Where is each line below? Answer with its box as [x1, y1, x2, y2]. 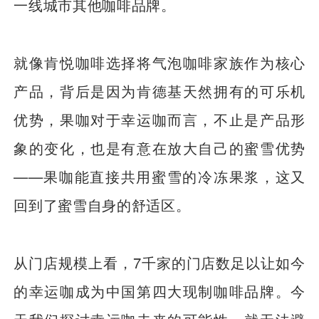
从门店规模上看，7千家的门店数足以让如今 [14, 251, 305, 273]
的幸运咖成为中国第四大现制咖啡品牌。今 [14, 280, 305, 301]
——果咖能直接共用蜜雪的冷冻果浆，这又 [14, 165, 305, 187]
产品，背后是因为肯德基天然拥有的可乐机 [14, 80, 305, 101]
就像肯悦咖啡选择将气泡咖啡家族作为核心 [14, 51, 305, 73]
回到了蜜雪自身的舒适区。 [14, 194, 191, 215]
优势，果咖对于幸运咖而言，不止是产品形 [14, 108, 305, 130]
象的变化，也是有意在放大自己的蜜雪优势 [14, 137, 305, 158]
